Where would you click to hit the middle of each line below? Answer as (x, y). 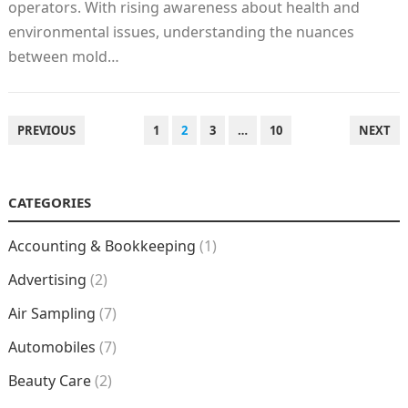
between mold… (63, 56)
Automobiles (51, 347)
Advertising (47, 280)
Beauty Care (49, 381)
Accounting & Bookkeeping (102, 246)
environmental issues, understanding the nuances (181, 32)
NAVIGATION (53, 151)
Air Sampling (51, 313)
